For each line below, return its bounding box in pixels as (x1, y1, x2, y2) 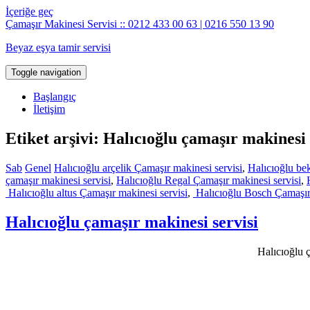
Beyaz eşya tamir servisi (6, 42, 111, 53)
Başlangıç (33, 91, 76, 102)
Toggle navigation (11, 67, 81, 77)
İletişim (33, 103, 65, 115)
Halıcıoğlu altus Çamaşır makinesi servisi (6, 186, 188, 199)
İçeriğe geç (6, 6, 53, 17)
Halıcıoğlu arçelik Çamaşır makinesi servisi (54, 161, 242, 174)
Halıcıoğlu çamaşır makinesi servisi (6, 212, 258, 231)
